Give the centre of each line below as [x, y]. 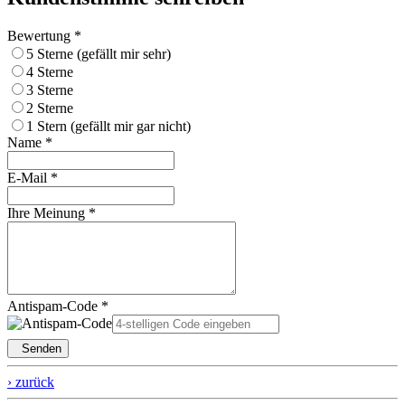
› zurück [31, 381]
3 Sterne [59, 89]
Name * [30, 142]
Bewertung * [44, 35]
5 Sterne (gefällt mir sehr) [108, 53]
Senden [38, 348]
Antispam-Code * [58, 306]
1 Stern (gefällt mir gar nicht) [118, 126]
